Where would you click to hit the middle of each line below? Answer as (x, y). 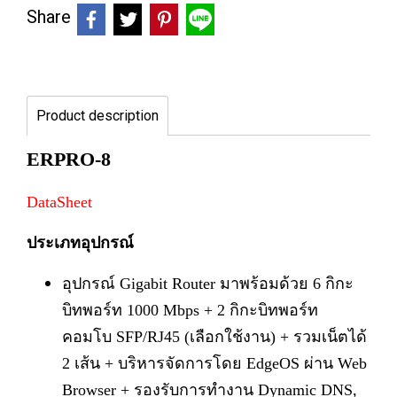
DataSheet (59, 202)
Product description (97, 116)
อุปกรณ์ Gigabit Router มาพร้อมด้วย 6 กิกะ (208, 284)
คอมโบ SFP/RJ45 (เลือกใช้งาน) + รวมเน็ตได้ (214, 337)
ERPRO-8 (69, 159)
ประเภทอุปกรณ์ (80, 243)
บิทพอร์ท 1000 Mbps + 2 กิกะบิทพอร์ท (190, 310)
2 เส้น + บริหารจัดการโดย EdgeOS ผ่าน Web (214, 363)
